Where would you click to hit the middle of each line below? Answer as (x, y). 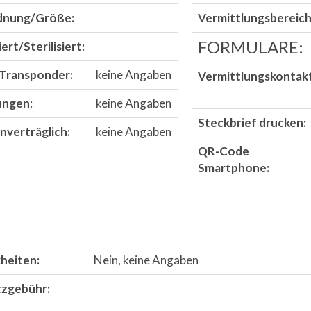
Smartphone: (233, 168)
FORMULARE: (250, 47)
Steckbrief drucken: (252, 123)
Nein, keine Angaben (146, 260)
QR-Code (223, 151)
